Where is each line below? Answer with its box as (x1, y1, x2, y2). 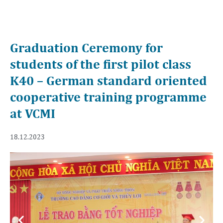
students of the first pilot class (10, 56, 191, 72)
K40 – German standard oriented (10, 72, 207, 88)
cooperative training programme (10, 89, 207, 105)
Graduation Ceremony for (10, 39, 163, 55)
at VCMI (10, 105, 55, 121)
